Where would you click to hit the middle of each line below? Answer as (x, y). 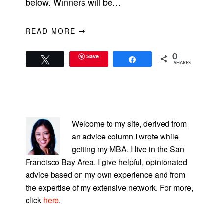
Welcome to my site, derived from (129, 123)
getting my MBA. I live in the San (128, 149)
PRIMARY (41, 109)
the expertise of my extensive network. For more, (110, 187)
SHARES (182, 63)
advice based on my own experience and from (106, 174)
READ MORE (52, 31)
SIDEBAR (40, 123)
